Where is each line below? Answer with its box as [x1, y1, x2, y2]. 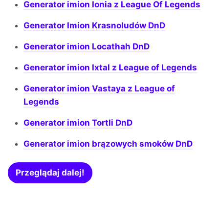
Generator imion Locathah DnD [23, 42, 150, 52]
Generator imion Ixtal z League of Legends [23, 63, 197, 73]
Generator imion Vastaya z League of [23, 84, 175, 94]
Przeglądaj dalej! [16, 168, 85, 178]
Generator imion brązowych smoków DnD [23, 139, 193, 149]
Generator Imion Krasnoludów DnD [23, 21, 165, 31]
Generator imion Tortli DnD [23, 118, 132, 128]
